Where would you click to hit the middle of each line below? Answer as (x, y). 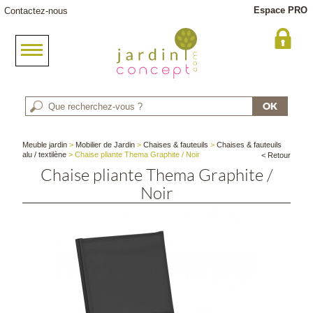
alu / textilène (45, 154)
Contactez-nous (36, 11)
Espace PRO (281, 10)
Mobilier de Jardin (105, 145)
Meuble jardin (45, 145)
